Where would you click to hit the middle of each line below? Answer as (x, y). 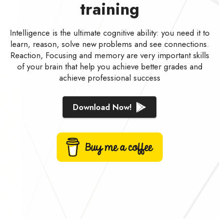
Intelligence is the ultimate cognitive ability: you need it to (109, 33)
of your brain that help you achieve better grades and (109, 67)
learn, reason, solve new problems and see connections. (109, 44)
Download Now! (102, 107)
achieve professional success (109, 78)
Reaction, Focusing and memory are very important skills (109, 55)
